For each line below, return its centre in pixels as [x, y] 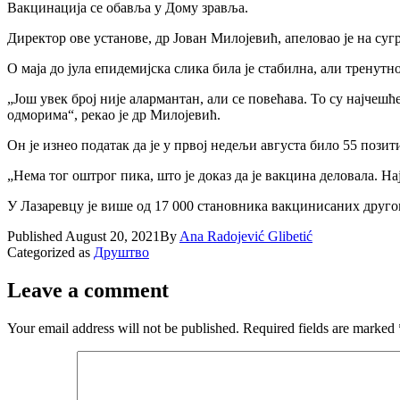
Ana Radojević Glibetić [246, 236]
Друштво [121, 252]
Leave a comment [88, 290]
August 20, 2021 [112, 236]
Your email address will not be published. [123, 328]
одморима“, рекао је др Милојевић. [114, 114]
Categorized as [50, 252]
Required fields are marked [321, 328]
